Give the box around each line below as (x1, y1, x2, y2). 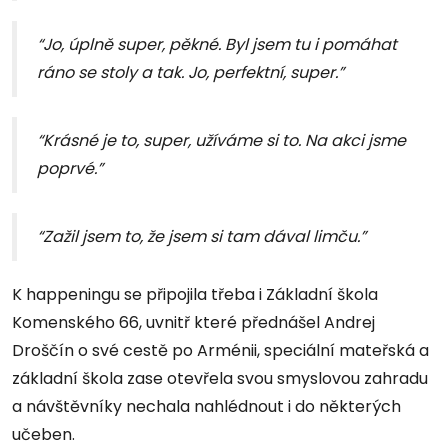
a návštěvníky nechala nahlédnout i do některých (12, 395, 401, 419)
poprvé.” (37, 157, 103, 181)
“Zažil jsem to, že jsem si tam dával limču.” (37, 225, 366, 249)
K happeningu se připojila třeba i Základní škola (12, 283, 378, 307)
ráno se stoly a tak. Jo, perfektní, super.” (37, 61, 344, 85)
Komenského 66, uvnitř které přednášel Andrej (12, 311, 375, 335)
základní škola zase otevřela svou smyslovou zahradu (12, 367, 428, 391)
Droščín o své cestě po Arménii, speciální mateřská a (12, 339, 429, 363)
